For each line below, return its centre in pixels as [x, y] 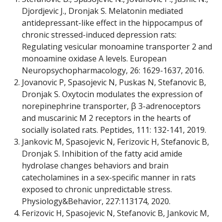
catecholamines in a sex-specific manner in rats [109, 177]
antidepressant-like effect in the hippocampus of [112, 23]
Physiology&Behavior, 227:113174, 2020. [96, 201]
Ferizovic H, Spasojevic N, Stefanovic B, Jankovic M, [115, 213]
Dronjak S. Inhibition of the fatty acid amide [102, 154]
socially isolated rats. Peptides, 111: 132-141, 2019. [114, 130]
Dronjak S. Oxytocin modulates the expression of [112, 94]
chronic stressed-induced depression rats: [99, 35]
